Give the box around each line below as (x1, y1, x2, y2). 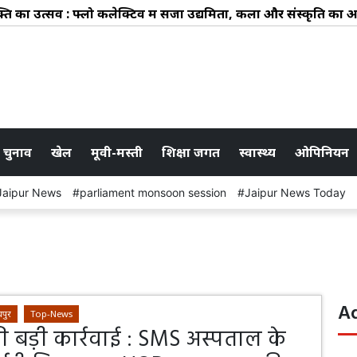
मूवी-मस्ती (91, 143, 143, 161)
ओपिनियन (295, 143, 349, 161)
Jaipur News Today (245, 185, 346, 199)
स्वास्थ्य (239, 143, 276, 161)
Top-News (30, 307, 73, 320)
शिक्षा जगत (162, 143, 220, 161)
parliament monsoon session (80, 185, 226, 199)
